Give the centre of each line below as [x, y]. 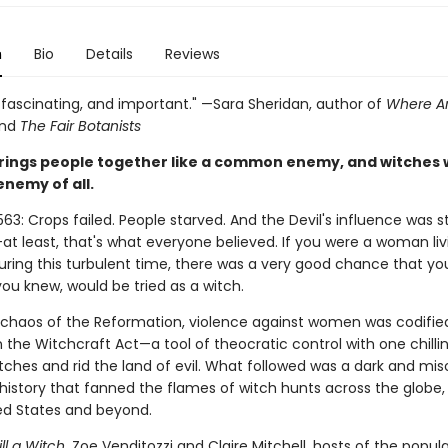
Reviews [192, 54]
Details [109, 54]
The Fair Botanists [80, 126]
